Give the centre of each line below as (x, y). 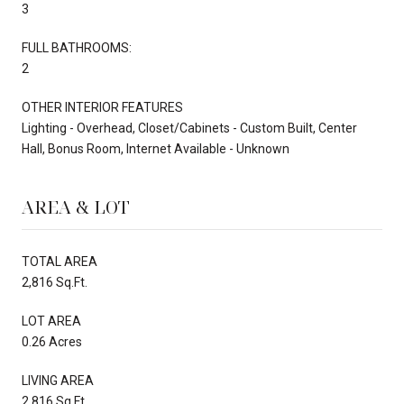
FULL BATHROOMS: (77, 47)
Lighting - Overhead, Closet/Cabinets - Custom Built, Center (189, 128)
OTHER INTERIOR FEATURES (102, 107)
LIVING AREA (58, 380)
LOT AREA (51, 321)
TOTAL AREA (60, 261)
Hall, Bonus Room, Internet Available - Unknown (156, 148)
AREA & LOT (76, 207)
